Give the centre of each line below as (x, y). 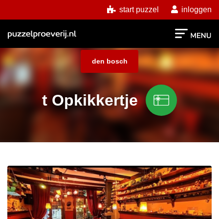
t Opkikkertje (90, 100)
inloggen (196, 10)
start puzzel (138, 10)
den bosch (109, 61)
